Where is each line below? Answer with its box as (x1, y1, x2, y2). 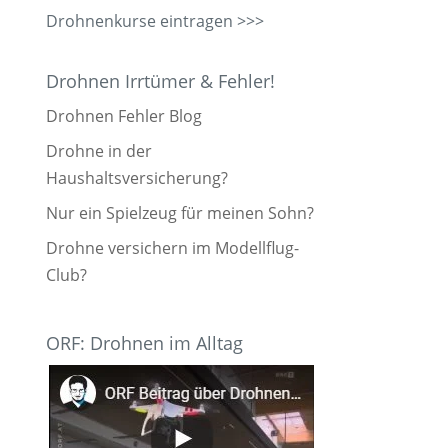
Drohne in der (46, 139, 152, 162)
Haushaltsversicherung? (46, 166, 228, 189)
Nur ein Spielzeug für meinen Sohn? (46, 201, 314, 224)
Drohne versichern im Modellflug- (46, 236, 299, 259)
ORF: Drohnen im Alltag (46, 330, 243, 355)
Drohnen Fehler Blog (46, 104, 202, 127)
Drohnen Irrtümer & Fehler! (46, 68, 275, 93)
